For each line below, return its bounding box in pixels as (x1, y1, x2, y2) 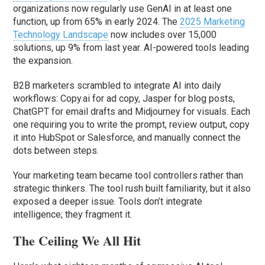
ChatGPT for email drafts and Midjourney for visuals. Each (13, 106, 251, 118)
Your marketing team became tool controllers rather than (13, 170, 244, 182)
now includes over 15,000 (108, 29, 217, 41)
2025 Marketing (180, 16, 245, 28)
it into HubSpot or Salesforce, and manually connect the (13, 132, 241, 144)
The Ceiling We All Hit (13, 231, 141, 251)
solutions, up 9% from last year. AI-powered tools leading (13, 42, 250, 54)
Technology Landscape (13, 29, 109, 41)
